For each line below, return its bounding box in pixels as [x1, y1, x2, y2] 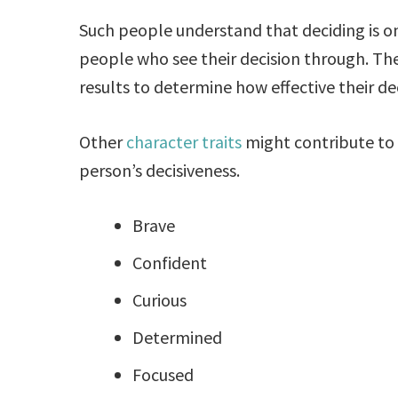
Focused [132, 362, 195, 386]
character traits [126, 130, 243, 153]
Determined [132, 325, 223, 348]
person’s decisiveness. [79, 158, 241, 181]
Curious [132, 288, 187, 311]
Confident [132, 251, 208, 274]
